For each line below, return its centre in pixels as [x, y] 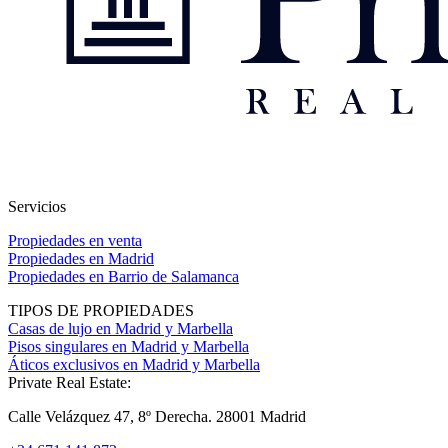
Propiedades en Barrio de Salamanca [123, 276]
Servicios [37, 206]
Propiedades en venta [75, 240]
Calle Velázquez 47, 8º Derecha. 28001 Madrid [157, 416]
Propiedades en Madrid [81, 258]
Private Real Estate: [69, 382]
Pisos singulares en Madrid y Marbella [128, 346]
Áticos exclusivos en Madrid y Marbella [134, 364]
